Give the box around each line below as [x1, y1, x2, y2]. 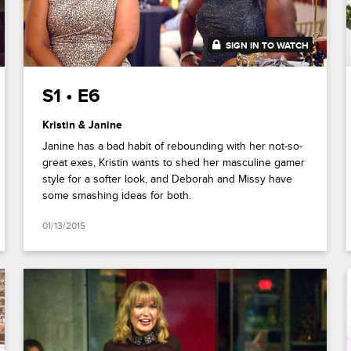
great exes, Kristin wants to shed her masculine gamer [42, 155, 306, 169]
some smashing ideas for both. [42, 188, 192, 202]
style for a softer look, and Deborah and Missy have [42, 172, 293, 186]
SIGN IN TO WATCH [226, 39, 309, 52]
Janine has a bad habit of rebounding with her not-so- [42, 139, 303, 153]
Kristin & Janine [42, 118, 123, 132]
